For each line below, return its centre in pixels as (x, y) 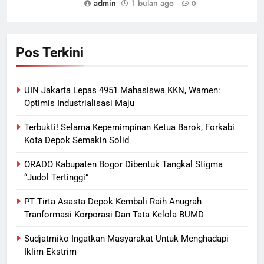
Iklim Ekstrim (50, 252)
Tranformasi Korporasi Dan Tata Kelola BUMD (114, 215)
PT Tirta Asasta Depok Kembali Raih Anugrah (113, 202)
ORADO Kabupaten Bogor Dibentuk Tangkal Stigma (123, 165)
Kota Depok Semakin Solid (77, 141)
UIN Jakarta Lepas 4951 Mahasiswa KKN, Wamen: (122, 90)
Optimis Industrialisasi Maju (79, 103)
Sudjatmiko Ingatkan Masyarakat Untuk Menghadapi (126, 239)
